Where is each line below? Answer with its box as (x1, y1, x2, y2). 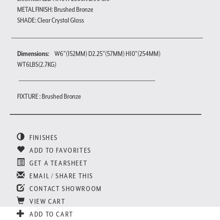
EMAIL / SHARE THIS (27, 171, 94, 180)
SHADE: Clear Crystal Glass (17, 16, 84, 24)
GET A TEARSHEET (27, 159, 88, 167)
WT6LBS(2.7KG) (17, 60, 56, 68)
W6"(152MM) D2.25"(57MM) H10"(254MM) (55, 49, 161, 57)
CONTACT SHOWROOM (27, 184, 102, 192)
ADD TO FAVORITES (27, 146, 91, 154)
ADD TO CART (27, 210, 74, 218)
